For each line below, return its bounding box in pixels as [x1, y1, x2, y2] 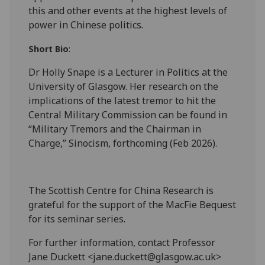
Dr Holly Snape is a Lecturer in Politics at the [28, 65, 228, 79]
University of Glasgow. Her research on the [28, 79, 219, 93]
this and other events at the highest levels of [28, 4, 228, 17]
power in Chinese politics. [28, 18, 144, 31]
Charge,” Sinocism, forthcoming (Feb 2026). [28, 136, 220, 150]
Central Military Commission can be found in [28, 108, 228, 121]
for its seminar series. [28, 212, 126, 225]
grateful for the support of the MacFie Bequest [28, 198, 237, 211]
